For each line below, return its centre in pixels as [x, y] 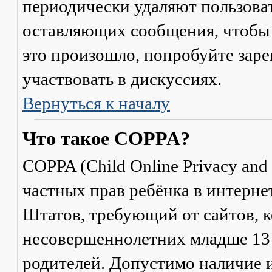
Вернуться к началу [96, 103]
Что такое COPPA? [106, 139]
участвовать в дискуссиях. [122, 79]
